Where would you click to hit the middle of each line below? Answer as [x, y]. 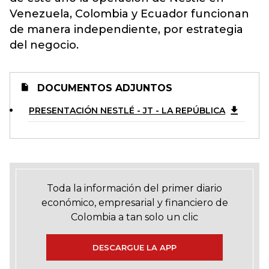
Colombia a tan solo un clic [134, 217]
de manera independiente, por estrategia [126, 29]
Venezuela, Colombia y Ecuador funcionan [129, 14]
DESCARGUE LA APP [134, 247]
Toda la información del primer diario [134, 188]
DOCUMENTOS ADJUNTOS [103, 88]
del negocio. [44, 45]
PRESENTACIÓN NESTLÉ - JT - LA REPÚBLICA [127, 110]
